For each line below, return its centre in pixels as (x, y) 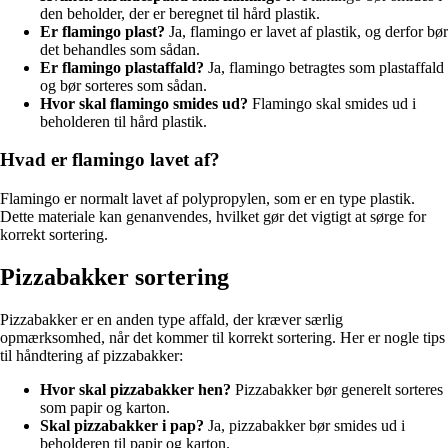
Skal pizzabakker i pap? (122, 425)
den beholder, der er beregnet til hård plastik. (180, 13)
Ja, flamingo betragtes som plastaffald (324, 67)
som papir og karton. (105, 407)
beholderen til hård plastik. (123, 121)
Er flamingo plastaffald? (122, 67)
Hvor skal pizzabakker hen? (135, 389)
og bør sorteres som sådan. (123, 85)
